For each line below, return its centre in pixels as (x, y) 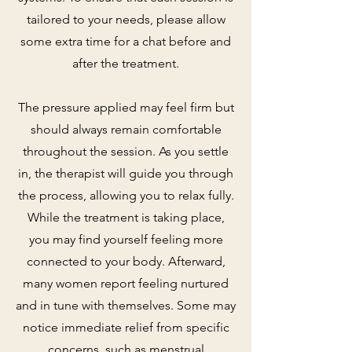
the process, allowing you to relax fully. (126, 195)
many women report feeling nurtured (126, 283)
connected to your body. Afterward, (126, 261)
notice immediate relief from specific (126, 327)
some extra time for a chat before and (126, 41)
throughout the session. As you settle (126, 151)
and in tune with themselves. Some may (126, 305)
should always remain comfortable (126, 129)
